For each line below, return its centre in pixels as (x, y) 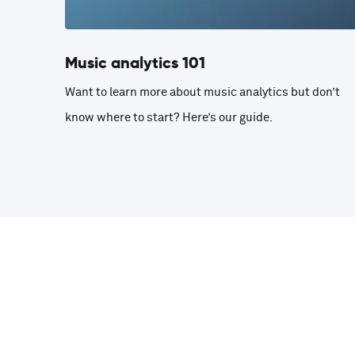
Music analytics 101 (135, 63)
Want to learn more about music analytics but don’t (202, 92)
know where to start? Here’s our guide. (170, 118)
